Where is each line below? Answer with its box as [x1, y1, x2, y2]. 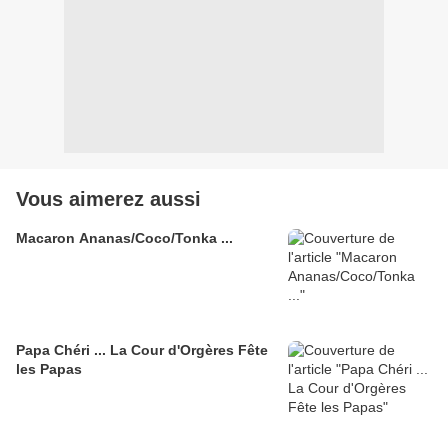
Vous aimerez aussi [16, 188, 201, 211]
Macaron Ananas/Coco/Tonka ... [16, 230, 233, 247]
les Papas [16, 361, 82, 378]
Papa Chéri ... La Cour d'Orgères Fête [16, 342, 268, 359]
